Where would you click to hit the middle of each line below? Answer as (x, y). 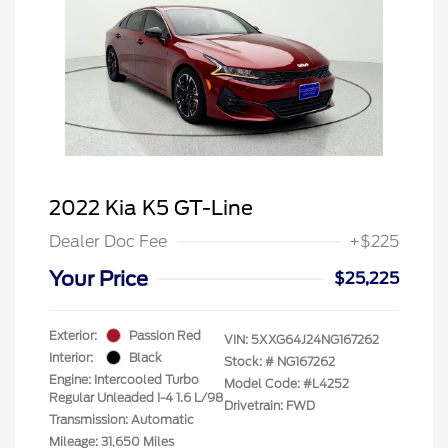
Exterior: (73, 335)
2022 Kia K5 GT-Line (151, 207)
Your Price (98, 278)
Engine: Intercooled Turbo (124, 379)
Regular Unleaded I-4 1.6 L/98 (136, 397)
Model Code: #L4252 (286, 383)
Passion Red (165, 335)
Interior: (71, 357)
